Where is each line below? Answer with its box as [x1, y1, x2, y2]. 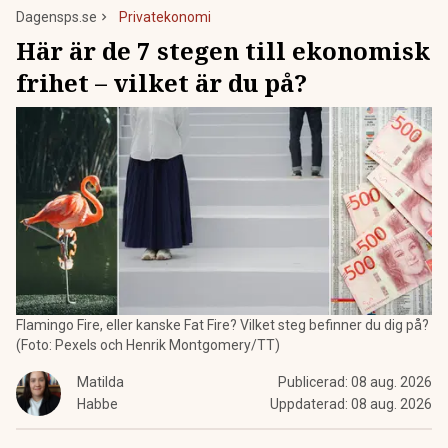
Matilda [77, 374, 124, 390]
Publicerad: [278, 374, 351, 390]
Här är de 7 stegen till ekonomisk [16, 34, 430, 67]
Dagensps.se [16, 9, 97, 25]
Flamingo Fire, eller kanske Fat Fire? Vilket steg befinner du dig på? [16, 317, 429, 333]
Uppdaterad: [270, 396, 351, 412]
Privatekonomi [119, 9, 211, 25]
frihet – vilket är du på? [16, 66, 307, 99]
